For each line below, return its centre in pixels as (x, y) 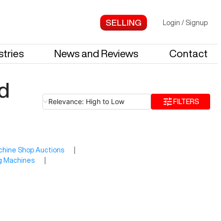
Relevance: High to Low (86, 101)
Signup (197, 22)
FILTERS (186, 101)
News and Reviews (96, 54)
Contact (188, 54)
